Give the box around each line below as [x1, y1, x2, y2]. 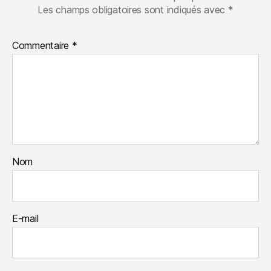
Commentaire [12, 39, 72, 51]
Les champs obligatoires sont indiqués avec [38, 3, 228, 16]
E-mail [12, 212, 39, 224]
